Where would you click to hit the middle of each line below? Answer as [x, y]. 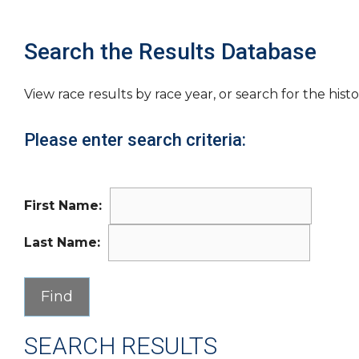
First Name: [63, 206]
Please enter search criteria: [135, 140]
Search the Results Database [170, 52]
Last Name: [62, 242]
